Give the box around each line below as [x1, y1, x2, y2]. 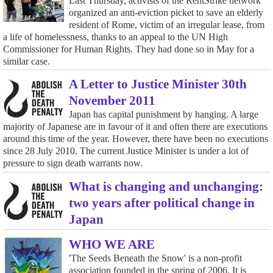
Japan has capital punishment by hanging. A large [68, 109, 258, 120]
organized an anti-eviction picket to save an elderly [68, 7, 263, 18]
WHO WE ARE [68, 236, 155, 251]
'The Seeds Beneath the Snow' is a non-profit [68, 252, 242, 263]
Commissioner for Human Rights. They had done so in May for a [2, 43, 254, 54]
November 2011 [68, 93, 155, 108]
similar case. [2, 55, 50, 66]
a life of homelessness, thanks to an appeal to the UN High [2, 31, 228, 42]
